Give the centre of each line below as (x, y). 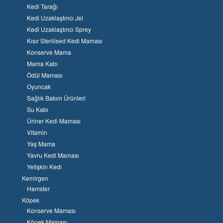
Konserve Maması (51, 210)
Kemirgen (35, 178)
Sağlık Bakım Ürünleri (56, 98)
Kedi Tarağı (42, 6)
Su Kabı (37, 109)
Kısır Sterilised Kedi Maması (64, 40)
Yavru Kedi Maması (53, 155)
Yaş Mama (41, 143)
